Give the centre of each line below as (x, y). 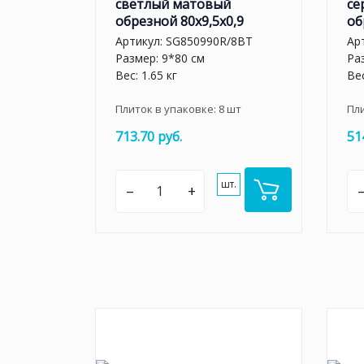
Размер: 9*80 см (160, 58)
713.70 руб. (149, 136)
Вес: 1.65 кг (146, 75)
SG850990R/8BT (209, 41)
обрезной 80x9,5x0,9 (180, 21)
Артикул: (141, 41)
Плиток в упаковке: (167, 109)
